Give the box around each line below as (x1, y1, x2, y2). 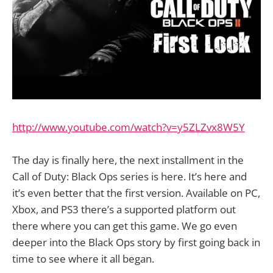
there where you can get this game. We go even (12, 219, 237, 233)
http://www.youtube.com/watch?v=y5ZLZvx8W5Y (12, 119, 245, 134)
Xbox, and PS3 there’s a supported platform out (12, 202, 236, 217)
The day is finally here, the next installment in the (12, 153, 244, 168)
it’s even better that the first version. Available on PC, (12, 186, 260, 200)
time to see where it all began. (12, 252, 154, 266)
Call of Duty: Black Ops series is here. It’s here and (12, 169, 247, 184)
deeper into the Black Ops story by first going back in (12, 235, 260, 250)
